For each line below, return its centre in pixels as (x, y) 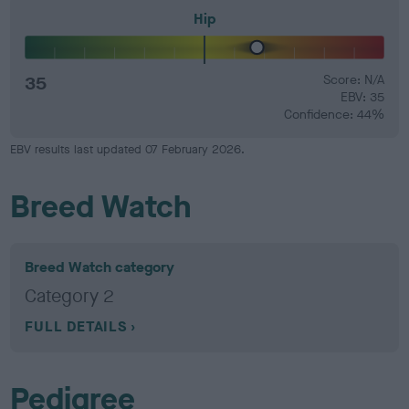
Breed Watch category (100, 267)
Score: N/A (353, 80)
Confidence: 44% (334, 115)
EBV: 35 (362, 97)
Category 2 (70, 296)
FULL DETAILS (76, 326)
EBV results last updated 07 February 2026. (128, 149)
